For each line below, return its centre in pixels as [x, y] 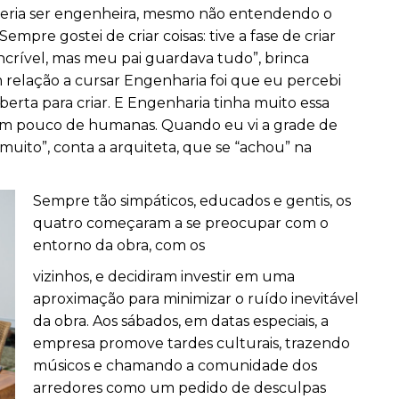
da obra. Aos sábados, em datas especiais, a [181, 321]
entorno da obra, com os [119, 245]
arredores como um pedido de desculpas [179, 388]
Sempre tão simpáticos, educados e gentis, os [192, 201]
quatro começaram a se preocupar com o [181, 223]
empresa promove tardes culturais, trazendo [191, 343]
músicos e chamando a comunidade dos [175, 366]
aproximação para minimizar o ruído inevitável [196, 299]
